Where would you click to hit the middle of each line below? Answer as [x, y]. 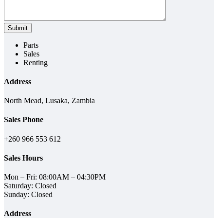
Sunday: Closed [28, 195]
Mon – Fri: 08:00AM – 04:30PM [55, 177]
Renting [36, 62]
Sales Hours [23, 158]
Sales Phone [24, 120]
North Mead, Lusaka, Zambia [49, 101]
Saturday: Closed [30, 186]
